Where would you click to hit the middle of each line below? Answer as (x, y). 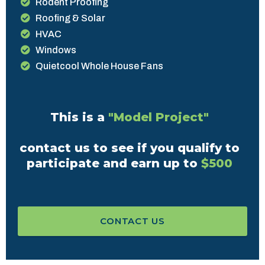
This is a (79, 117)
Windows (56, 50)
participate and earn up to (114, 163)
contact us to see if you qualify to (130, 148)
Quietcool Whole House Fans (99, 66)
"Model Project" (159, 117)
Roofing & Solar (70, 18)
